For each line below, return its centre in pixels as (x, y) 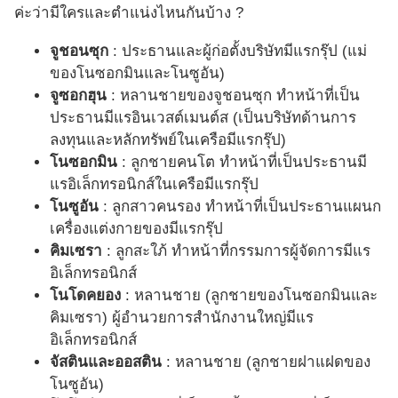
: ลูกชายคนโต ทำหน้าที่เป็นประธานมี (244, 163)
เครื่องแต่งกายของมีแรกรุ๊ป (136, 229)
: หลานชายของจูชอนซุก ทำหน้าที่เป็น (235, 96)
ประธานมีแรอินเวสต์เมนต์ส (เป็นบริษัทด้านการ (203, 118)
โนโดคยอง (88, 296)
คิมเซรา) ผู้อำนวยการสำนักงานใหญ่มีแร (182, 318)
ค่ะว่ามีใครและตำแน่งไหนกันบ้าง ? (129, 13)
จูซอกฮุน (80, 96)
